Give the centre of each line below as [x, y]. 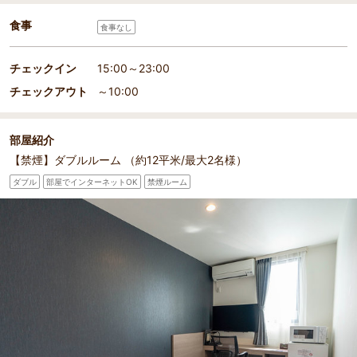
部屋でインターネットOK [92, 181]
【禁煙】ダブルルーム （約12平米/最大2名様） [128, 160]
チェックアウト [49, 92]
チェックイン [43, 69]
